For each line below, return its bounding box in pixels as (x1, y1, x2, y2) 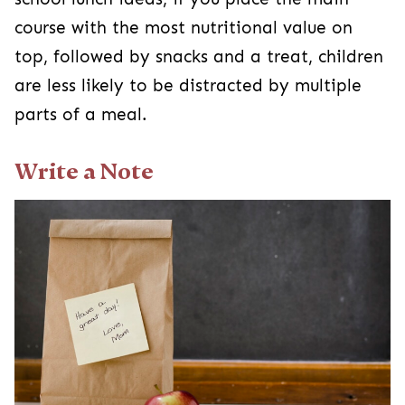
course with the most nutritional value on (14, 18, 353, 39)
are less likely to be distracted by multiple (14, 76, 362, 97)
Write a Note (14, 159, 154, 185)
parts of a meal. (14, 105, 147, 126)
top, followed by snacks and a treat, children (14, 47, 383, 68)
